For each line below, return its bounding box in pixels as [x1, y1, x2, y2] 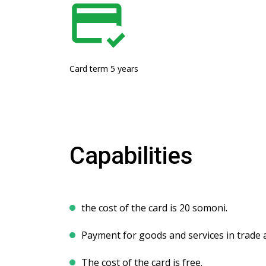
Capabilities [69, 142, 193, 170]
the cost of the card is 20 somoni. [81, 201, 227, 214]
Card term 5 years [69, 63, 138, 74]
